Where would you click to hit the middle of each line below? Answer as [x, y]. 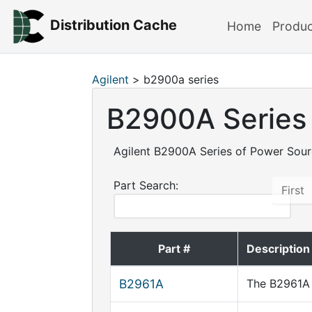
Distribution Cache [113, 25]
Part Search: [146, 185]
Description [278, 249]
